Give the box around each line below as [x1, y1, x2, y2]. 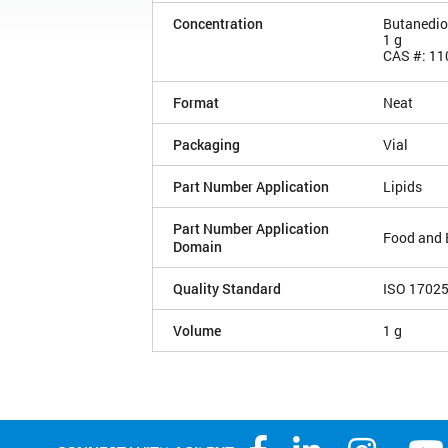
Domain [173, 236, 222, 256]
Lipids [383, 176, 422, 196]
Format [173, 92, 219, 112]
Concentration [173, 13, 263, 33]
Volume [173, 320, 221, 340]
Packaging [173, 134, 240, 154]
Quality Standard [173, 278, 281, 298]
